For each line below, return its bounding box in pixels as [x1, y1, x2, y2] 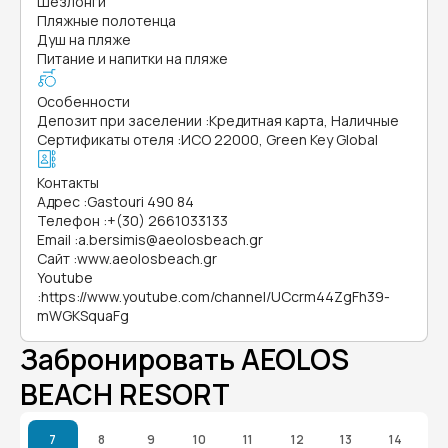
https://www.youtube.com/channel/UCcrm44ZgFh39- [41, 287, 390, 306]
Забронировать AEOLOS [20, 340, 349, 378]
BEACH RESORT [20, 375, 230, 413]
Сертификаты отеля [37, 130, 174, 149]
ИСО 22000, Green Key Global [181, 130, 378, 149]
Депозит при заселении [37, 111, 202, 130]
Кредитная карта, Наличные [209, 111, 399, 130]
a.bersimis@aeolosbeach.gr [78, 230, 263, 249]
